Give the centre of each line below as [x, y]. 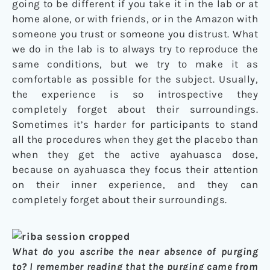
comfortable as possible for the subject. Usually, [135, 79]
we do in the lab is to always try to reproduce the [135, 49]
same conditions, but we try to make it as [135, 64]
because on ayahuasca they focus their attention [135, 169]
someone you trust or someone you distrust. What [135, 33]
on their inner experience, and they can [135, 184]
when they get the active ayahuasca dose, [135, 154]
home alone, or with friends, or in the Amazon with [135, 18]
